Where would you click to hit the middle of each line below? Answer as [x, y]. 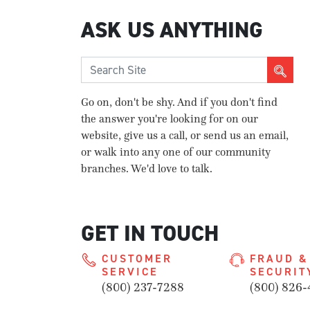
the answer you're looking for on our [170, 118]
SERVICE [130, 271]
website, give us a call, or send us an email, [185, 135]
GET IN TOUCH [150, 233]
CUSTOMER [137, 258]
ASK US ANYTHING [172, 30]
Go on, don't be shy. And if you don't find [179, 102]
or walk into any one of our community [176, 152]
